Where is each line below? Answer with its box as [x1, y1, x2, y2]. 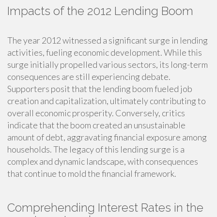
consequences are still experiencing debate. [7, 71, 170, 82]
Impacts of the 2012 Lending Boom [7, 4, 193, 18]
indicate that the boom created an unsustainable [7, 120, 186, 130]
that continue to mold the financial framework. [7, 168, 176, 179]
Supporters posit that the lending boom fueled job [7, 83, 192, 94]
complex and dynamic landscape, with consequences [7, 156, 198, 167]
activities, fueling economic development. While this [7, 47, 202, 58]
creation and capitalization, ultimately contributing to [7, 95, 206, 106]
